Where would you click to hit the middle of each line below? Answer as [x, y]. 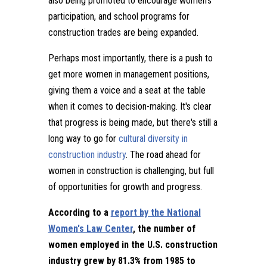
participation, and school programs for [119, 16]
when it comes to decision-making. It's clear [130, 106]
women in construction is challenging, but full [131, 171]
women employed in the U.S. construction [133, 245]
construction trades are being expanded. [123, 32]
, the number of [164, 229]
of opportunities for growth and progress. [125, 187]
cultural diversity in [153, 139]
